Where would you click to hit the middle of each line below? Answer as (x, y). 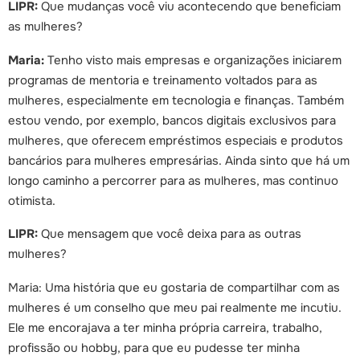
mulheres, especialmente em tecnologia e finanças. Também (176, 100)
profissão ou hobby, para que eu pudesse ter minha (154, 348)
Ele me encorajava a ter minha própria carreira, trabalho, (165, 327)
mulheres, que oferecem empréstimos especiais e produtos (176, 140)
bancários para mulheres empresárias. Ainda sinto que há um (179, 160)
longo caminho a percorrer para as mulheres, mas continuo (173, 180)
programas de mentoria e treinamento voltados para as (163, 80)
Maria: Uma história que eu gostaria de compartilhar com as (174, 287)
